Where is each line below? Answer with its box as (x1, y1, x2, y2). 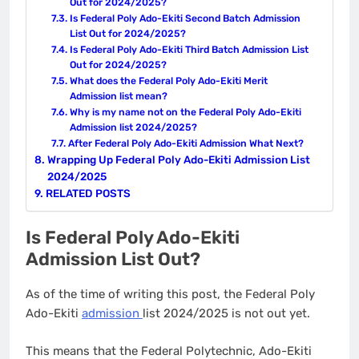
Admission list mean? (69, 91, 167, 103)
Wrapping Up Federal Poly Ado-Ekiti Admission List (46, 153, 310, 167)
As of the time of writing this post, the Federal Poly (26, 287, 315, 302)
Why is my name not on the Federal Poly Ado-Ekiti (69, 107, 301, 119)
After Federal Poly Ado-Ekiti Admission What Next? (67, 138, 304, 150)
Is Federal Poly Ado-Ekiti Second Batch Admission (69, 13, 301, 25)
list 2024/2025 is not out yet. (143, 306, 310, 321)
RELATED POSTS (45, 187, 131, 200)
